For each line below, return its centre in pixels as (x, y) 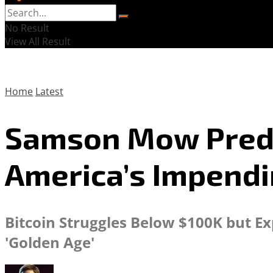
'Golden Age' (50, 242)
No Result (27, 28)
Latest (49, 91)
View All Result (38, 41)
